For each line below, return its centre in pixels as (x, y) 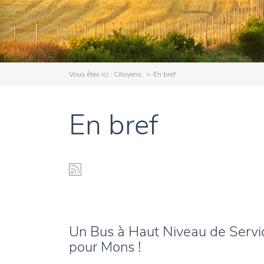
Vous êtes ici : (91, 74)
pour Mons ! (105, 247)
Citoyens (128, 74)
